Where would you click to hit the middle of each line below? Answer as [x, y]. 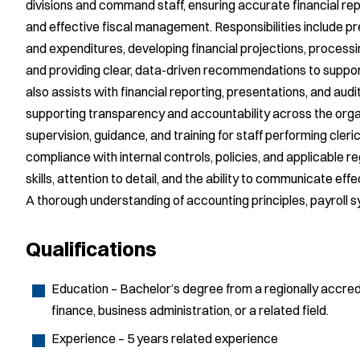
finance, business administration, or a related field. [190, 310]
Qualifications [91, 249]
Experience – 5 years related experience [165, 338]
